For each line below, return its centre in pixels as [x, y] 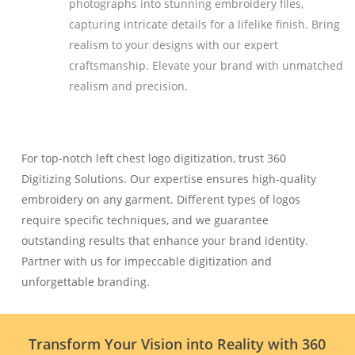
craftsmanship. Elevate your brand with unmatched [206, 65]
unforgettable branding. [85, 282]
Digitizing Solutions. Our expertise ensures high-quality [168, 179]
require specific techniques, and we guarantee [145, 220]
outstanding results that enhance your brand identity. [164, 241]
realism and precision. [128, 86]
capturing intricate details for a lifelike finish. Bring [204, 24]
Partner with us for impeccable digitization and [146, 261]
